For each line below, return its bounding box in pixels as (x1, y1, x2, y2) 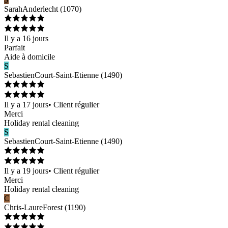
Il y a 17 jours (4, 100, 48, 109)
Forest (43, 203, 63, 212)
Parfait (4, 43, 25, 52)
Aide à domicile (4, 52, 55, 61)
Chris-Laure (4, 203, 43, 212)
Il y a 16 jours (4, 34, 48, 43)
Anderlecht (22, 4, 58, 13)
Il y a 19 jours (4, 166, 48, 175)
